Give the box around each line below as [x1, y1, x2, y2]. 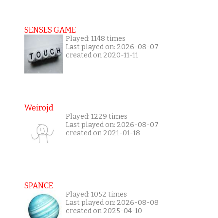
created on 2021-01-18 [65, 129, 140, 138]
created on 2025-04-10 [65, 207, 142, 216]
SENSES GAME [24, 25, 76, 35]
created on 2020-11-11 [65, 51, 138, 60]
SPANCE [24, 181, 53, 191]
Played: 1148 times [65, 35, 126, 43]
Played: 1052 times [65, 190, 127, 199]
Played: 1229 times [65, 112, 127, 121]
